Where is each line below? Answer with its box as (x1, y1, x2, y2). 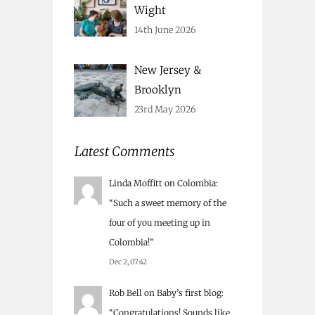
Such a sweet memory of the (113, 197, 226, 208)
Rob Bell (109, 287, 142, 298)
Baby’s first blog (157, 287, 221, 298)
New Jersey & (134, 63, 202, 77)
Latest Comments (75, 143, 175, 160)
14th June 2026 (134, 24, 196, 35)
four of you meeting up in (109, 217, 210, 228)
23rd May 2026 (134, 104, 196, 115)
